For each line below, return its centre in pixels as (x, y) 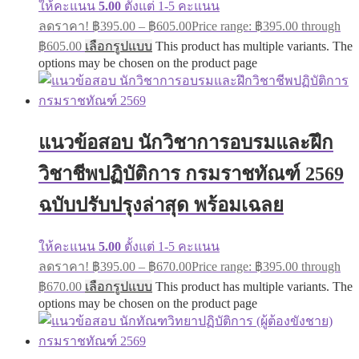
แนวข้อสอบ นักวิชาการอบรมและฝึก (186, 143)
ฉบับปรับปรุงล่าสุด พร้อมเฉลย (161, 206)
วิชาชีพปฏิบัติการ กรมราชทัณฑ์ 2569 (191, 174)
